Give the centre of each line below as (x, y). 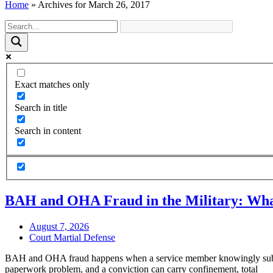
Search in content (48, 131)
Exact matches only (52, 85)
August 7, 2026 (59, 226)
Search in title (41, 108)
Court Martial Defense (72, 237)
